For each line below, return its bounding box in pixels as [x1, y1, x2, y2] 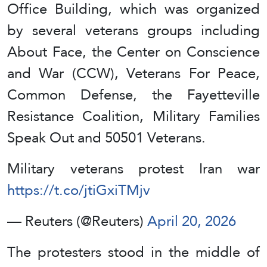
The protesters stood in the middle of [7, 238, 260, 265]
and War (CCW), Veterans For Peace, [7, 59, 260, 86]
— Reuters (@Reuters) [7, 207, 147, 234]
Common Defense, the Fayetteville [7, 80, 260, 108]
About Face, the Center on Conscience [7, 38, 260, 65]
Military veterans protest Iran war [7, 154, 260, 182]
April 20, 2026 [147, 207, 236, 234]
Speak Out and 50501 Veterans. [7, 123, 206, 151]
